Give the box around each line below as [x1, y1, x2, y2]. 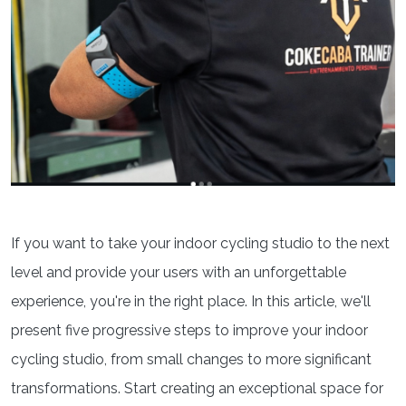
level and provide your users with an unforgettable [11, 263, 346, 281]
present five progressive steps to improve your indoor [11, 321, 368, 339]
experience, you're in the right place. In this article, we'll [11, 292, 371, 310]
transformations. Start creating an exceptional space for [11, 379, 383, 397]
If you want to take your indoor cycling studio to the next [11, 234, 390, 252]
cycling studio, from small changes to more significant [11, 350, 372, 368]
